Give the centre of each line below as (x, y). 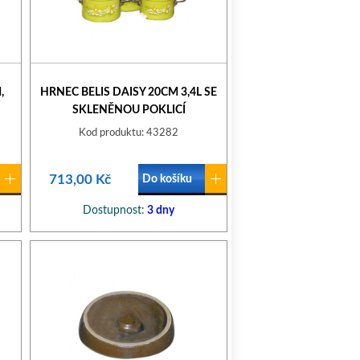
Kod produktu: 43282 (129, 133)
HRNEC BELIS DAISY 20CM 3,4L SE (129, 92)
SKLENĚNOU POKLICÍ (129, 110)
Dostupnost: (114, 211)
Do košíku (167, 179)
